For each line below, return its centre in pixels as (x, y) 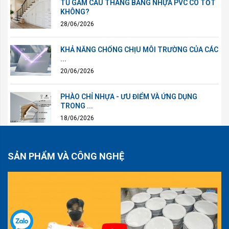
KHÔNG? (75, 12)
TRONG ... (77, 106)
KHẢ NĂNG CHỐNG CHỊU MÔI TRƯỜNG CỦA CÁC (139, 49)
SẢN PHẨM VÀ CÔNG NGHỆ (66, 156)
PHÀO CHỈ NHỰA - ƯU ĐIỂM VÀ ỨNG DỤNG (129, 96)
